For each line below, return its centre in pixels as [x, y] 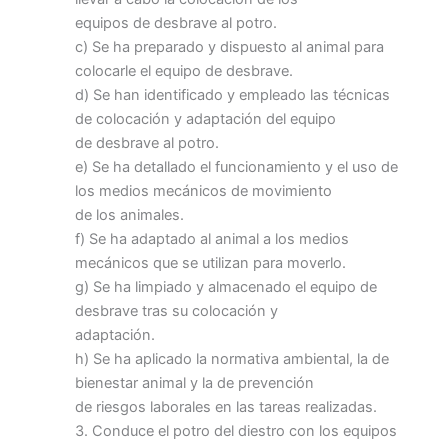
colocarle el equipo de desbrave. [184, 70]
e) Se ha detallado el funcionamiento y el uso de [236, 166]
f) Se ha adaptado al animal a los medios [212, 238]
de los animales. [129, 214]
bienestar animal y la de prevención [194, 382]
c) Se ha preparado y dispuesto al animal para [229, 46]
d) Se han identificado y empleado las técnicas [232, 94]
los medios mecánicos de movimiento [203, 190]
